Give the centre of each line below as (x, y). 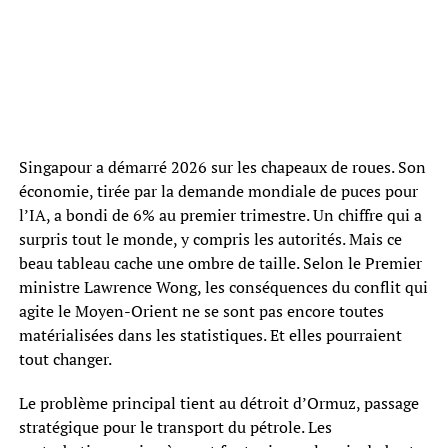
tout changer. (65, 358)
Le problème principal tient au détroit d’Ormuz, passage (218, 402)
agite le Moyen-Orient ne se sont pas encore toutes (201, 310)
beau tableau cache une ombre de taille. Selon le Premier (220, 262)
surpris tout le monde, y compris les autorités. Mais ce (210, 238)
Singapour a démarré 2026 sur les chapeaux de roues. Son (222, 166)
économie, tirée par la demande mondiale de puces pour (218, 190)
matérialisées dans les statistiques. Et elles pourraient (210, 334)
